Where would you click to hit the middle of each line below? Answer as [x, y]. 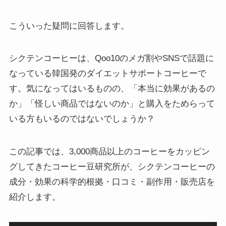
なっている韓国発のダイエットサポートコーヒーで [107, 74]
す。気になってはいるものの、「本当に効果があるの [112, 89]
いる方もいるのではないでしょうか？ [82, 119]
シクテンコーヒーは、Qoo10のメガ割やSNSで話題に [111, 59]
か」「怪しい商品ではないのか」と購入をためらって [112, 104]
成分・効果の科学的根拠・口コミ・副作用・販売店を [112, 182]
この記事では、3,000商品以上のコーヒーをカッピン [109, 151]
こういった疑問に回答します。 [69, 26]
